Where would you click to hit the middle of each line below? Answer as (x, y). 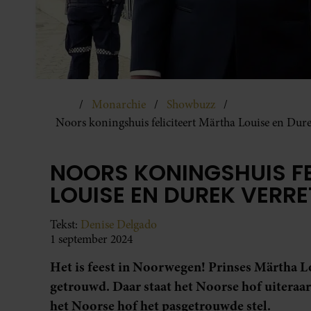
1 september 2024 (91, 239)
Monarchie (119, 104)
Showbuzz (191, 104)
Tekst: (65, 224)
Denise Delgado (119, 224)
